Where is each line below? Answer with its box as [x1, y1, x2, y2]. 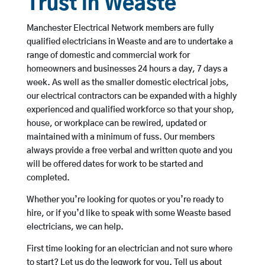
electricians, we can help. [26, 223, 124, 232]
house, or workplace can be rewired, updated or [26, 119, 206, 128]
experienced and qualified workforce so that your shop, [26, 106, 234, 115]
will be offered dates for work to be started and [26, 160, 203, 169]
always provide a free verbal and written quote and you [26, 147, 232, 156]
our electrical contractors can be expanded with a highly [26, 92, 237, 101]
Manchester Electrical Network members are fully [26, 24, 214, 33]
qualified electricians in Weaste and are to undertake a [26, 38, 233, 47]
